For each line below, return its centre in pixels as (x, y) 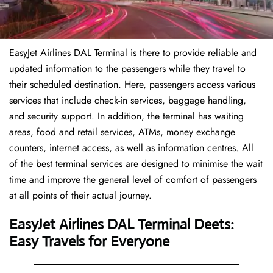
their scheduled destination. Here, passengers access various (132, 85)
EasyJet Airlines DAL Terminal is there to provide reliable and (133, 53)
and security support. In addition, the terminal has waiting (126, 116)
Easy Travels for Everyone (89, 242)
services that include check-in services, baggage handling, (128, 101)
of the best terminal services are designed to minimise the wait (136, 164)
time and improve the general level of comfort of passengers (133, 180)
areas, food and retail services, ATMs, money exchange (122, 132)
